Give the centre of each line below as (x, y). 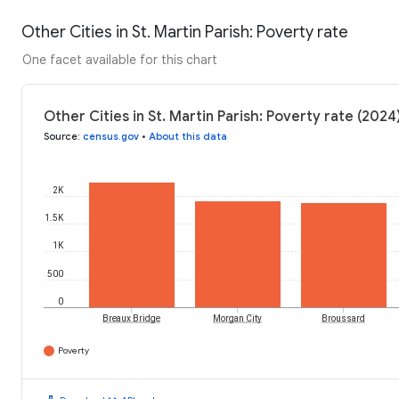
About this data (188, 137)
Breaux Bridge (131, 319)
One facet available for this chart (120, 60)
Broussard (343, 319)
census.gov (111, 137)
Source (61, 137)
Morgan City (237, 319)
